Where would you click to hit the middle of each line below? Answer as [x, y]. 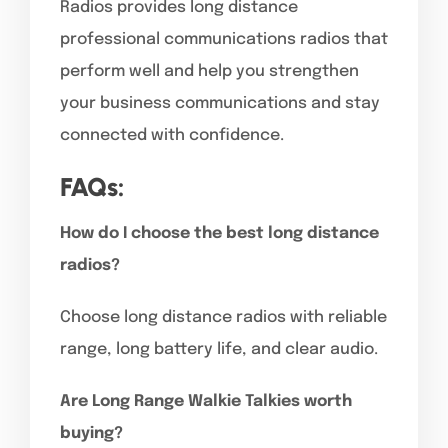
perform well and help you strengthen [209, 71]
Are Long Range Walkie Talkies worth [206, 401]
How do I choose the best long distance [219, 233]
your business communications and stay [220, 103]
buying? [91, 433]
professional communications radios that [224, 39]
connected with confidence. [172, 135]
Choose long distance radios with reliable [223, 317]
